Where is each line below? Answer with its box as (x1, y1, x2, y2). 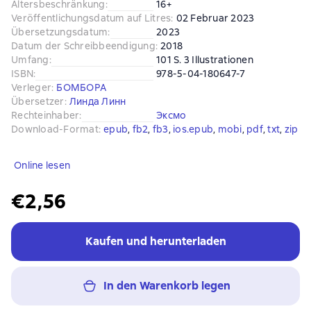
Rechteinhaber (11, 109, 80, 121)
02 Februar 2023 (176, 12, 255, 24)
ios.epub (173, 123, 213, 135)
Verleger (11, 81, 51, 94)
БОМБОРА (56, 81, 106, 94)
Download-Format (11, 123, 99, 135)
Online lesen (14, 159, 70, 171)
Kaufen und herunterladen (85, 234, 226, 249)
